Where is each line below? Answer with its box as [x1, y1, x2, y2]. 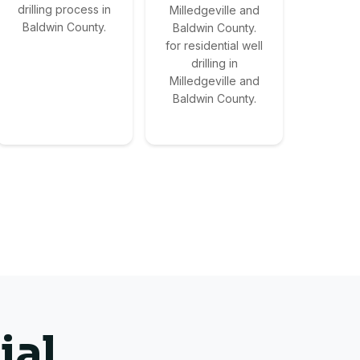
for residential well [166, 39, 264, 53]
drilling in [190, 56, 238, 71]
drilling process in [17, 2, 111, 17]
